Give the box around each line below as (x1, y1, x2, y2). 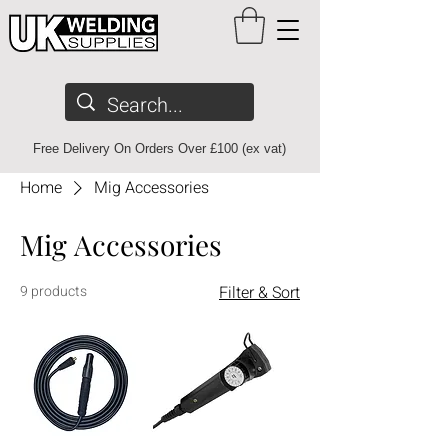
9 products (20, 280, 87, 302)
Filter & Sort (219, 280, 300, 305)
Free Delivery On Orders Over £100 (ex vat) (32, 140, 286, 156)
